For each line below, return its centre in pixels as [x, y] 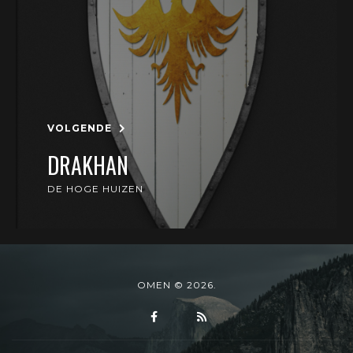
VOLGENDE [81, 128]
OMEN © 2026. [176, 285]
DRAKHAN [88, 165]
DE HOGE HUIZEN [95, 189]
